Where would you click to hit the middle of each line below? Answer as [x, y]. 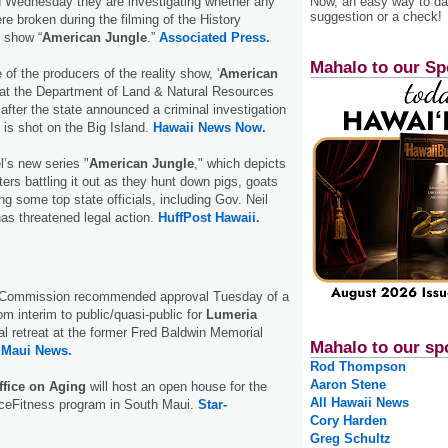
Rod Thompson [358, 367]
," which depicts [240, 163]
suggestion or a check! [376, 16]
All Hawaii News [359, 403]
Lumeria [231, 314]
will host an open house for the [176, 386]
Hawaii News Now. [209, 127]
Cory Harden [348, 421]
